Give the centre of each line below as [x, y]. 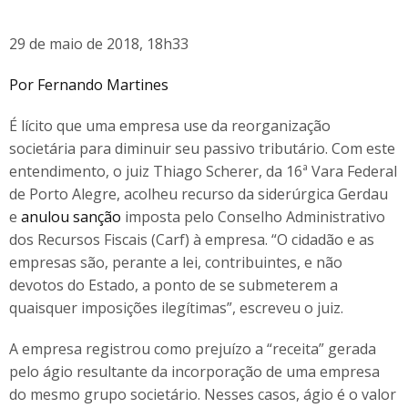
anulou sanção [71, 217]
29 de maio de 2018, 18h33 [99, 44]
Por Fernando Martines [89, 85]
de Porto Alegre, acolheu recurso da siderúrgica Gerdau [199, 194]
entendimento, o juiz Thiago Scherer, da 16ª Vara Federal [203, 171]
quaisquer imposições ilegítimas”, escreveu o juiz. [176, 308]
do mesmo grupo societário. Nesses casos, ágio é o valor [203, 394]
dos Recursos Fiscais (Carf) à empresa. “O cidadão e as [192, 240]
